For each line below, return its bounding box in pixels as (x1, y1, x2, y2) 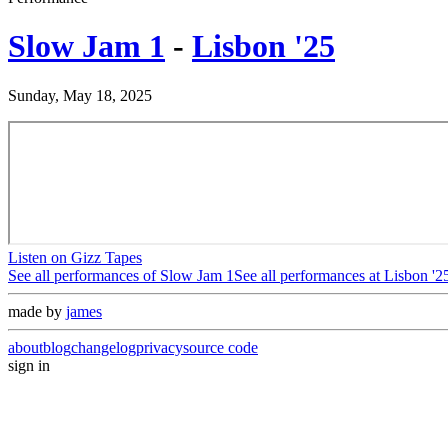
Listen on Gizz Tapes (8, 248, 142, 266)
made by (8, 302, 66, 320)
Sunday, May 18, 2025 (8, 86, 152, 104)
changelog (71, 338, 136, 356)
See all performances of (8, 266, 160, 284)
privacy (136, 338, 183, 356)
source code (183, 338, 258, 356)
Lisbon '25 (192, 28, 335, 65)
